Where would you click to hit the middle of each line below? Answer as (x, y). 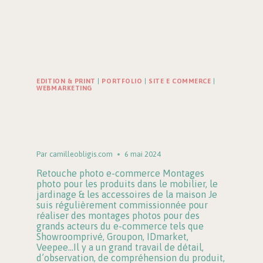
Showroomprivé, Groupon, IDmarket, (113, 236)
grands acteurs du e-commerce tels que (120, 226)
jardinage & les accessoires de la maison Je (127, 194)
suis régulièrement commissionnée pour (122, 205)
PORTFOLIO (122, 81)
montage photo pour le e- (114, 118)
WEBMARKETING (65, 88)
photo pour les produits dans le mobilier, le (127, 183)
